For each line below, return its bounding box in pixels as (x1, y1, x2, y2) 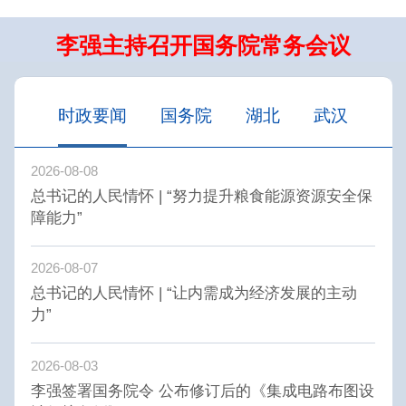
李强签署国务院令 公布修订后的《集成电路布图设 (31, 381, 375, 400)
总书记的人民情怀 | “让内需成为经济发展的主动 (31, 284, 358, 303)
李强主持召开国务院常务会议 (55, 34, 351, 59)
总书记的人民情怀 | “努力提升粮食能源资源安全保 (31, 186, 373, 205)
